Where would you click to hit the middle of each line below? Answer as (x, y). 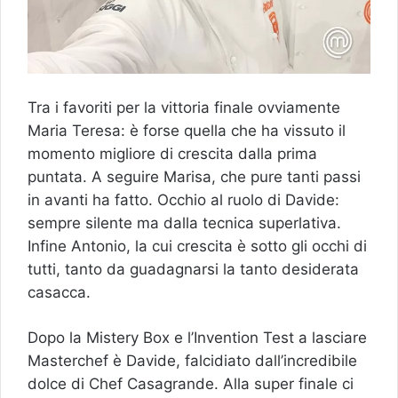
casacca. (59, 292)
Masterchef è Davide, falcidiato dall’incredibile (192, 360)
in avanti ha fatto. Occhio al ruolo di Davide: (183, 199)
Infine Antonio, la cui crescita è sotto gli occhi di (197, 246)
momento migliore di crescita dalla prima (172, 153)
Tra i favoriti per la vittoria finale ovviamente (184, 107)
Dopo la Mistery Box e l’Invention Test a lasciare (197, 337)
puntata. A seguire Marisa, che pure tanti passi (194, 176)
